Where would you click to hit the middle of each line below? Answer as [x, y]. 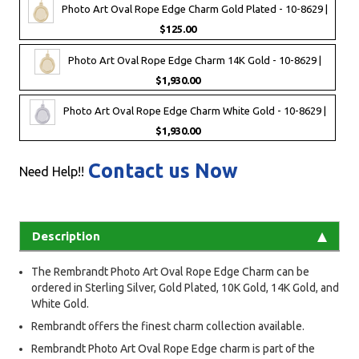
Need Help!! [52, 171]
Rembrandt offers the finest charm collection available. [168, 326]
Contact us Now [163, 170]
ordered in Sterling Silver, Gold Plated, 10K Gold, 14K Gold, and [185, 287]
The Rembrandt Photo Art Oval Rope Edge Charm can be [170, 271]
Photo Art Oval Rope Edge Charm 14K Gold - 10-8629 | [194, 60]
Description [66, 236]
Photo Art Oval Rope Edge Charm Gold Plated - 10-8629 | [194, 9]
